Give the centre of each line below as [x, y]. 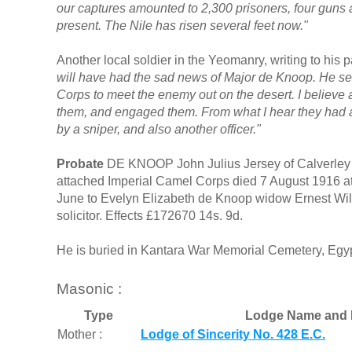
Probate [80, 163]
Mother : [80, 335]
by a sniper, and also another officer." [159, 129]
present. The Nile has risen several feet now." [182, 25]
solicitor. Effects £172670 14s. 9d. [150, 215]
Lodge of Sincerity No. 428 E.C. [233, 335]
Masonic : [89, 288]
